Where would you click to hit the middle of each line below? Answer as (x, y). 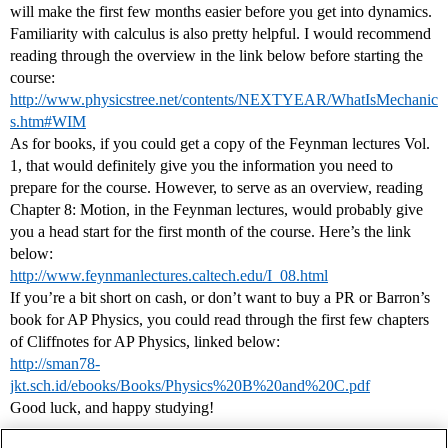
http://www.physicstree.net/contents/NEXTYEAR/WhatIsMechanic (224, 100)
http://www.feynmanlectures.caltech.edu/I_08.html (169, 276)
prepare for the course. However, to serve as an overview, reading (216, 188)
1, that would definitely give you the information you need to (201, 166)
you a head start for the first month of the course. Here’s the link (210, 232)
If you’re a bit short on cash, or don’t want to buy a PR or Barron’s (220, 298)
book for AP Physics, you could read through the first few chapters (219, 320)
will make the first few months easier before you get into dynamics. (221, 12)
